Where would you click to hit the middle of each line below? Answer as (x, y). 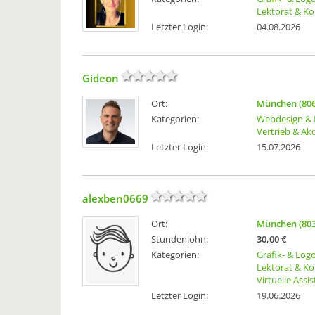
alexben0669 (115, 199)
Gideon (101, 78)
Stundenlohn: (180, 239)
